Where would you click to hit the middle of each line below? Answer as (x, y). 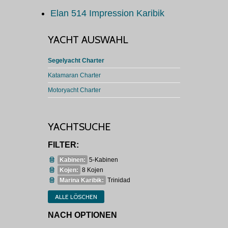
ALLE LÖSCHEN (76, 197)
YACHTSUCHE (79, 127)
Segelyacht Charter (76, 61)
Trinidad (119, 180)
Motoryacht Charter (74, 90)
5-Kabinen (104, 160)
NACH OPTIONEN (82, 215)
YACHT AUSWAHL (88, 40)
